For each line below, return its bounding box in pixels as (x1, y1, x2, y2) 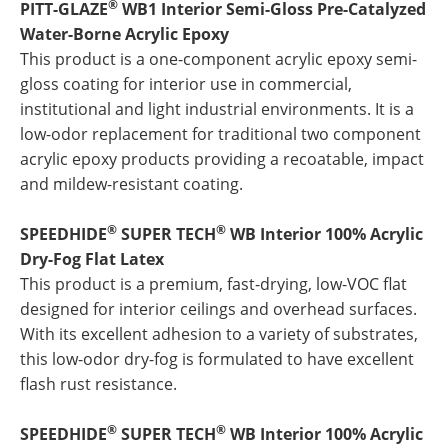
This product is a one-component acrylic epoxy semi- (20, 48, 417, 70)
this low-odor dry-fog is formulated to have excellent (20, 348, 414, 370)
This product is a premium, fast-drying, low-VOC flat (20, 273, 407, 295)
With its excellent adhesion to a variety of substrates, (20, 323, 418, 345)
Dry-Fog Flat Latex (20, 248, 164, 270)
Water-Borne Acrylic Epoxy (20, 23, 229, 45)
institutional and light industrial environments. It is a (20, 98, 414, 120)
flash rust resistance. (20, 373, 177, 395)
